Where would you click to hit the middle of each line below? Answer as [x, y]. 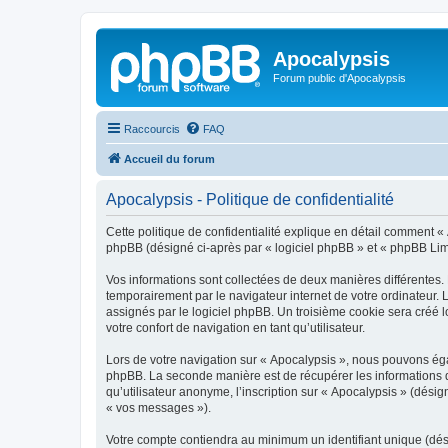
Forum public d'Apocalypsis [339, 78]
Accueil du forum [169, 158]
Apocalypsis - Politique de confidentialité [250, 199]
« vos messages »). [158, 407]
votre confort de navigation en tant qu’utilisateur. [235, 327]
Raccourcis [152, 128]
